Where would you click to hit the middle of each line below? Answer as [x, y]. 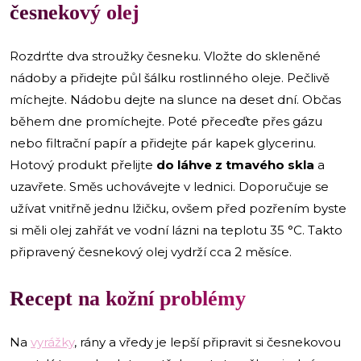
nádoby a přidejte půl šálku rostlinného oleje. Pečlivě [170, 77]
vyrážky [52, 342]
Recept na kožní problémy [128, 298]
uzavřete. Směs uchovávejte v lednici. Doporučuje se [169, 186]
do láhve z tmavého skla [235, 164]
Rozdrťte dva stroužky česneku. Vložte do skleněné [165, 56]
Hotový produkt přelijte [83, 164]
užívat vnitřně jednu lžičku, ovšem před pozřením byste [178, 208]
